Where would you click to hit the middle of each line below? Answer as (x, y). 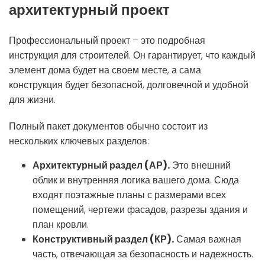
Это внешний (200, 165)
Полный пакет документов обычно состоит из (108, 126)
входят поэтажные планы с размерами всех (129, 195)
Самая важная (208, 239)
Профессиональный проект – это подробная (107, 40)
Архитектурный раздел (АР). (101, 165)
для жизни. (32, 99)
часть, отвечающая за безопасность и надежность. (143, 254)
